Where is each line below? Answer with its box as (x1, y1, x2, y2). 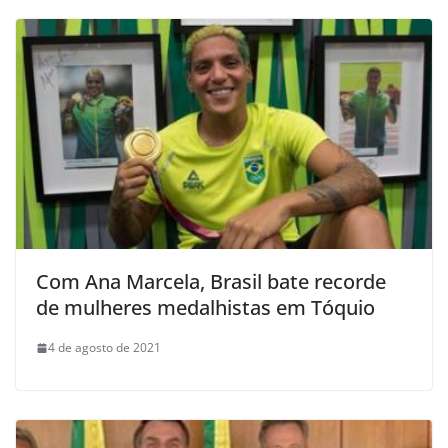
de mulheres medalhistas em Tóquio (36, 294, 375, 322)
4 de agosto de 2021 (48, 339, 161, 357)
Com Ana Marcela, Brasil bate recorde (36, 268, 386, 296)
